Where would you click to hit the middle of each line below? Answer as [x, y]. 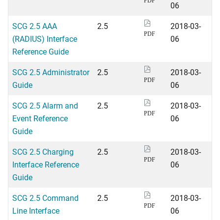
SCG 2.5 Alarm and [45, 105]
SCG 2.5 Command [45, 198]
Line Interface [36, 210]
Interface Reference [46, 164]
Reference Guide [41, 51]
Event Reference [40, 118]
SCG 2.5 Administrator [51, 72]
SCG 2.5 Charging [43, 151]
